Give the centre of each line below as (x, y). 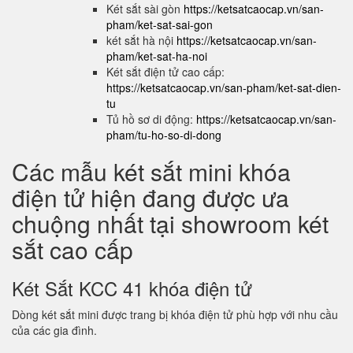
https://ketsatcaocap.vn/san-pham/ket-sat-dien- (224, 87)
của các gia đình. (56, 330)
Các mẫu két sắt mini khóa (151, 171)
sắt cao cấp (72, 249)
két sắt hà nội (141, 40)
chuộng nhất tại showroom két (170, 223)
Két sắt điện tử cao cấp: (165, 72)
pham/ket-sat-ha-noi (157, 56)
